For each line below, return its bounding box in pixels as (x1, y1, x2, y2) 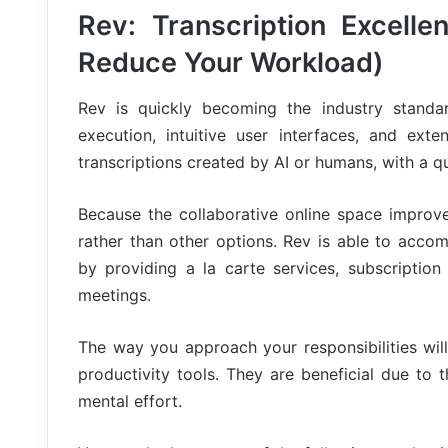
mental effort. (78, 390, 182, 411)
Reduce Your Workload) (78, 46, 384, 80)
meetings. (78, 284, 151, 305)
